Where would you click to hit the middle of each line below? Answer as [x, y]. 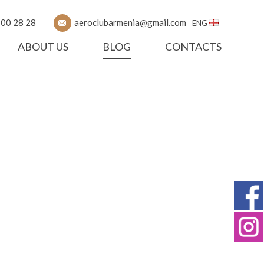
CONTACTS [193, 47]
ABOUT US [43, 47]
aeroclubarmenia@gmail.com [130, 22]
